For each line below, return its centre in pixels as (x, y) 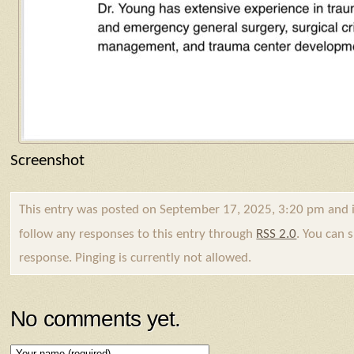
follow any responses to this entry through (138, 234)
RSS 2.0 (277, 234)
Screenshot (47, 160)
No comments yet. (96, 319)
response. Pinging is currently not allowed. (136, 258)
